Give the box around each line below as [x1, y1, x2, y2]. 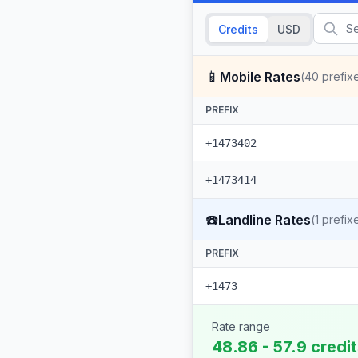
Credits [218, 22, 258, 36]
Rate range [212, 320, 270, 333]
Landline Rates [218, 211, 311, 228]
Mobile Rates [220, 68, 300, 85]
